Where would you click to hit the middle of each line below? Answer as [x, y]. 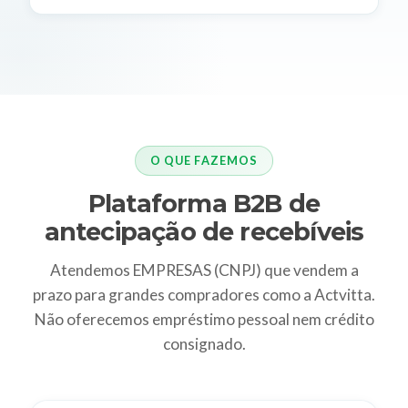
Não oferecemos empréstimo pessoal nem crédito [204, 319]
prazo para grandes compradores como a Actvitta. [204, 294]
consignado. [204, 343]
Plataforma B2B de [204, 203]
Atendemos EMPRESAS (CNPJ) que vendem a [204, 270]
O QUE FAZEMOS [204, 161]
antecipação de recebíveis [204, 231]
